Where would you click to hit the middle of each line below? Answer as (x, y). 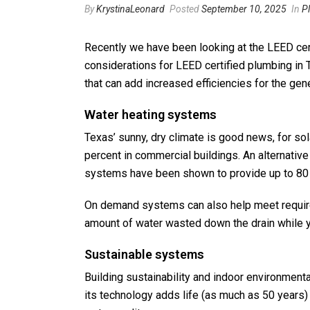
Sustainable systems (144, 254)
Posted (184, 9)
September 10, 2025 (244, 9)
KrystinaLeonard (130, 9)
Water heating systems (151, 115)
